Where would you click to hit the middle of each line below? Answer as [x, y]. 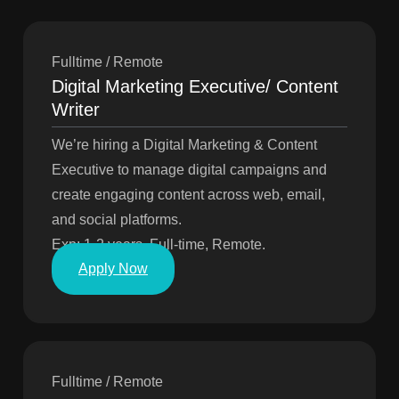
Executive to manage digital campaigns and [189, 170]
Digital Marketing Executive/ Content [195, 87]
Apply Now [113, 269]
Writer [76, 110]
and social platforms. [117, 220]
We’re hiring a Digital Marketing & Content [184, 145]
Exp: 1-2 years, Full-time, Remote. [159, 245]
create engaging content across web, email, [188, 195]
